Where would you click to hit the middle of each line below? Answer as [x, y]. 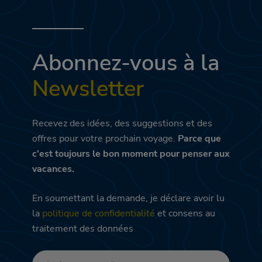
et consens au [185, 214]
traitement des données [83, 229]
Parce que [198, 139]
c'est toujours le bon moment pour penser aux [131, 154]
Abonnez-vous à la [126, 63]
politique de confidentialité [99, 214]
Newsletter [88, 89]
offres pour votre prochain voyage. [104, 139]
